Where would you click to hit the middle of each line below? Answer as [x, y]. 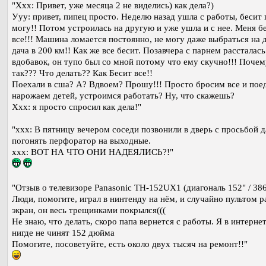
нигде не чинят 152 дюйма [63, 233]
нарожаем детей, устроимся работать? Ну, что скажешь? [123, 96]
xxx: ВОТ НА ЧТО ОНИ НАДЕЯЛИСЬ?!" [93, 152]
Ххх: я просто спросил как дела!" [77, 107]
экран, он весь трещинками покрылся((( [89, 210]
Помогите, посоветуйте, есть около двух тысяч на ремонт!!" [130, 244]
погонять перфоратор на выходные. [81, 141]
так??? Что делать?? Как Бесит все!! [82, 73]
